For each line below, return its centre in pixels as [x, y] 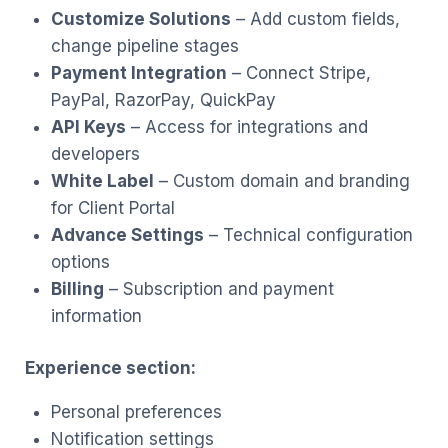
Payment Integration [138, 72]
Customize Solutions [140, 18]
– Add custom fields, [315, 18]
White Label [102, 180]
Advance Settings [127, 234]
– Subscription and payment [218, 288]
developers [95, 153]
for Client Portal [112, 207]
